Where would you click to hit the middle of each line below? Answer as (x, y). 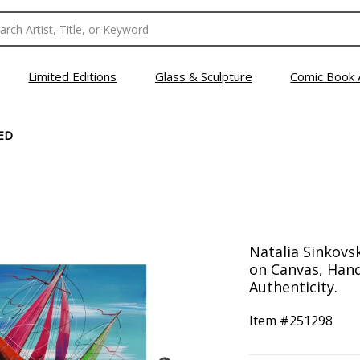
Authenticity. (293, 287)
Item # (269, 321)
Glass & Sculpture (203, 76)
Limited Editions (73, 76)
